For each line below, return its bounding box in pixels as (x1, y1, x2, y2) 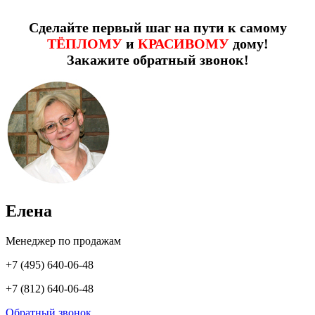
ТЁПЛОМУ (46, 35, 122, 51)
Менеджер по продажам (6, 234, 121, 247)
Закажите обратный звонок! (66, 51, 249, 67)
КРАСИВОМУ (137, 35, 229, 51)
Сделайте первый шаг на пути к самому (28, 19, 287, 35)
